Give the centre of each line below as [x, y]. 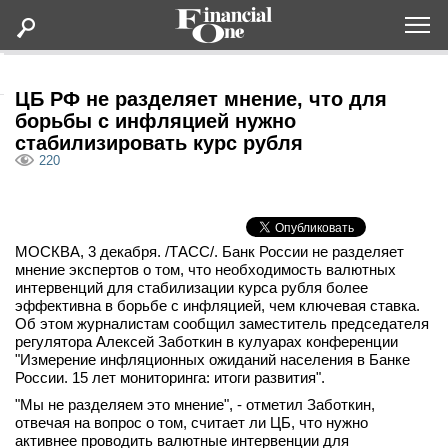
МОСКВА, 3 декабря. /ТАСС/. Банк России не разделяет [209, 251]
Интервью [118, 407]
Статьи [107, 152]
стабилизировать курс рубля [159, 143]
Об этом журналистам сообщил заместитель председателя [222, 323]
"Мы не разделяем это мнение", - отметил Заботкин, [195, 404]
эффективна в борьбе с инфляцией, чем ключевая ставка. [217, 305]
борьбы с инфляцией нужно [155, 121]
